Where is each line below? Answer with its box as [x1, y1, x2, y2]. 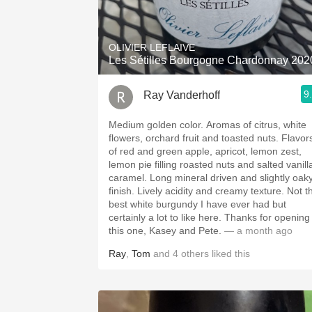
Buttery [198, 94, 233, 106]
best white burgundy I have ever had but [109, 198, 286, 210]
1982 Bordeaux [178, 2, 254, 14]
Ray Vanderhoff [143, 88, 220, 101]
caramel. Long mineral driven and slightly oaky [109, 172, 150, 183]
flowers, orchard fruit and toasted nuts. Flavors [109, 132, 281, 143]
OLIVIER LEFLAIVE [109, 42, 195, 53]
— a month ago [221, 225, 292, 236]
